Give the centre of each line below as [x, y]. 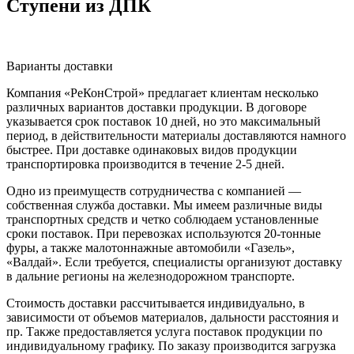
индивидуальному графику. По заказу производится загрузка [171, 345]
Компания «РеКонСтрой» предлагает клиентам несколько [162, 92]
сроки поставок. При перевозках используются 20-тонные [164, 233]
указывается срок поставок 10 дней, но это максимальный [164, 121]
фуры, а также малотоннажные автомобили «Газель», [151, 247]
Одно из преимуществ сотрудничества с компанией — [154, 190]
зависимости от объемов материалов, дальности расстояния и [173, 317]
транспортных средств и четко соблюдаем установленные [162, 219]
